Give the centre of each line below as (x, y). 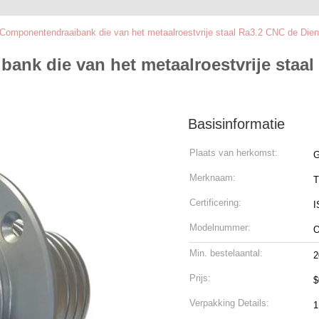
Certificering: (215, 203)
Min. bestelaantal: (226, 253)
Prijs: (200, 278)
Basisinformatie (236, 124)
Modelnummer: (220, 228)
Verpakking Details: (229, 303)
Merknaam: (213, 178)
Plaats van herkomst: (234, 153)
